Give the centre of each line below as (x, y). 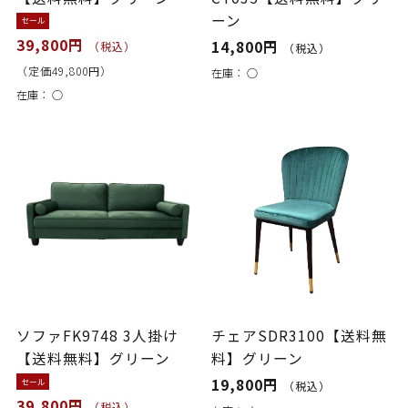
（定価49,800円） (64, 70)
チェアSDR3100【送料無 (300, 335)
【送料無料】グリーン (93, 358)
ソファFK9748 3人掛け (97, 335)
